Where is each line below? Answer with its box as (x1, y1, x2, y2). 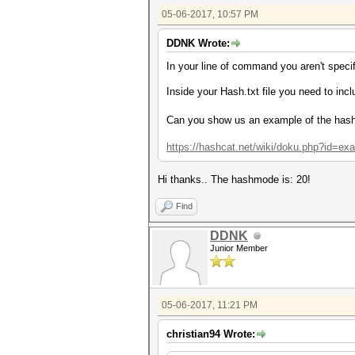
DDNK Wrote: (166, 37, 230, 49)
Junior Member (210, 243, 268, 253)
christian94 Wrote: (166, 328, 255, 340)
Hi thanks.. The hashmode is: (158, 174, 296, 185)
